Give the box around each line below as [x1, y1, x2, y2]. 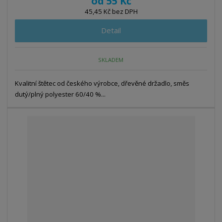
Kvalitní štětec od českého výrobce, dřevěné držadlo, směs [15, 79, 190, 88]
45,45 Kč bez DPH [84, 7, 138, 16]
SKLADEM [98, 55, 124, 63]
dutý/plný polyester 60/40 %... [15, 90, 106, 99]
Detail [101, 25, 121, 36]
